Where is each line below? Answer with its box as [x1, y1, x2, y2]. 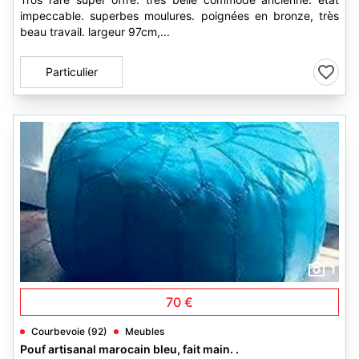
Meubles [125, 325, 164, 337]
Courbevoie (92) [31, 325, 107, 337]
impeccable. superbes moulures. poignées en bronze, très [20, 9, 339, 22]
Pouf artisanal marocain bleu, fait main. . [20, 342, 239, 356]
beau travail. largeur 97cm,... [20, 25, 170, 38]
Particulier [45, 65, 98, 79]
